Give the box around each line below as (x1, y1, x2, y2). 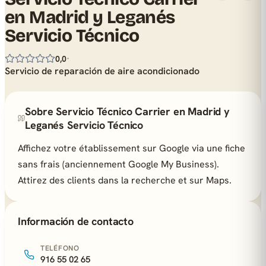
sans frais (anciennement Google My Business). (18, 158, 219, 170)
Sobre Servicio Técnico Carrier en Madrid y (25, 104, 230, 118)
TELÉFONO (40, 243, 80, 253)
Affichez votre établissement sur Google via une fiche (18, 142, 245, 154)
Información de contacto (18, 214, 134, 228)
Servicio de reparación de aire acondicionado (5, 65, 199, 77)
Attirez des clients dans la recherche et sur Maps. (18, 174, 232, 186)
